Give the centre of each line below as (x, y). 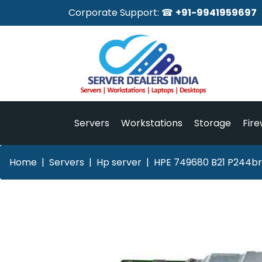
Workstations (152, 123)
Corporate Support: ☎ (122, 13)
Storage (213, 123)
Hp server (119, 162)
